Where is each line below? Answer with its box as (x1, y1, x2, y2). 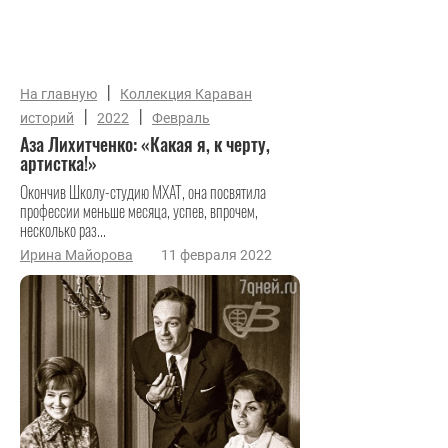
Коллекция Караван (120, 86, 252, 102)
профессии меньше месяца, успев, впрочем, (20, 199, 258, 223)
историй (20, 110, 74, 126)
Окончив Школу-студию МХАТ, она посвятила (20, 180, 266, 204)
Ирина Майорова (20, 247, 133, 263)
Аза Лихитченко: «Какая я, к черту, (20, 131, 270, 157)
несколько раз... (20, 218, 106, 242)
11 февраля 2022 (161, 247, 272, 263)
